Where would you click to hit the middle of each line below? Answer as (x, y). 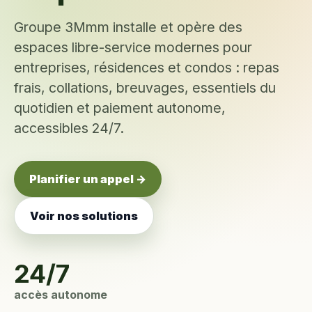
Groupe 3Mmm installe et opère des (128, 27)
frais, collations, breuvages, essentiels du (145, 88)
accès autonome (61, 295)
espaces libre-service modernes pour (133, 47)
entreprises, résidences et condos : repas (147, 68)
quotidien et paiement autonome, (120, 108)
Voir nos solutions (84, 216)
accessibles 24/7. (69, 128)
